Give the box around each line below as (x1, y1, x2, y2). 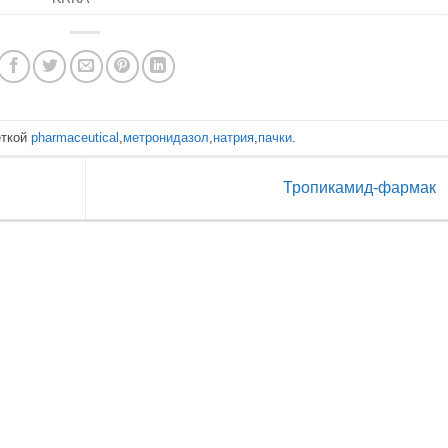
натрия (213, 129, 255, 145)
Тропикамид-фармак (282, 178, 440, 196)
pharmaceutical (31, 129, 120, 145)
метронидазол (123, 129, 210, 145)
